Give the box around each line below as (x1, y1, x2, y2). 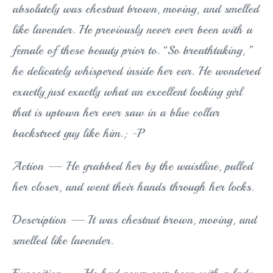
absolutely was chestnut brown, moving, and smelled (12, 1, 259, 17)
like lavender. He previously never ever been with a (12, 22, 252, 38)
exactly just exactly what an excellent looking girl (12, 84, 242, 100)
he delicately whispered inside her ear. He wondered (12, 63, 260, 79)
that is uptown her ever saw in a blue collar (12, 105, 219, 121)
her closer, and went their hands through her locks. (12, 179, 254, 195)
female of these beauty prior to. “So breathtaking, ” (12, 43, 253, 58)
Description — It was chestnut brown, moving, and (12, 212, 257, 228)
